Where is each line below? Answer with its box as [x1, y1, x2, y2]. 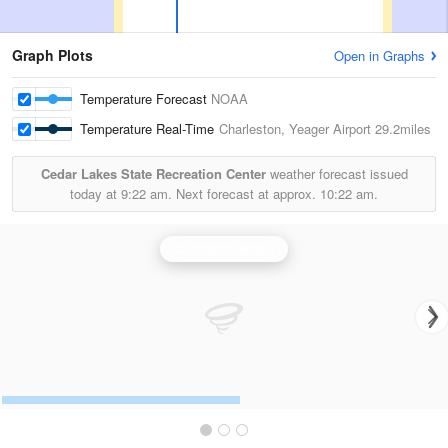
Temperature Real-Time [80, 119, 219, 138]
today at [70, 184, 121, 203]
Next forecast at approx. [172, 184, 320, 203]
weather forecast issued [265, 164, 408, 183]
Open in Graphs [334, 46, 425, 65]
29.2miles [371, 119, 431, 138]
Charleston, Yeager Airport [219, 119, 371, 138]
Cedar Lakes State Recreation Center [40, 164, 266, 183]
